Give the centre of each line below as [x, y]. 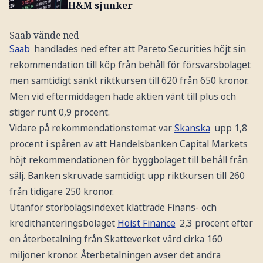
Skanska [192, 128]
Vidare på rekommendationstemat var [92, 128]
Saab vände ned [44, 35]
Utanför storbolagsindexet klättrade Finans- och [113, 207]
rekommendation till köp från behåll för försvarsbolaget [130, 64]
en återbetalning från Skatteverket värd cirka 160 [116, 239]
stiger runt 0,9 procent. [59, 112]
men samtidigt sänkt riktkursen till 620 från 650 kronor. [129, 80]
